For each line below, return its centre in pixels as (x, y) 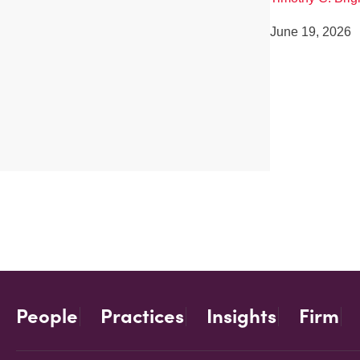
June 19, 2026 (310, 31)
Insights (241, 316)
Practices (142, 316)
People (47, 316)
